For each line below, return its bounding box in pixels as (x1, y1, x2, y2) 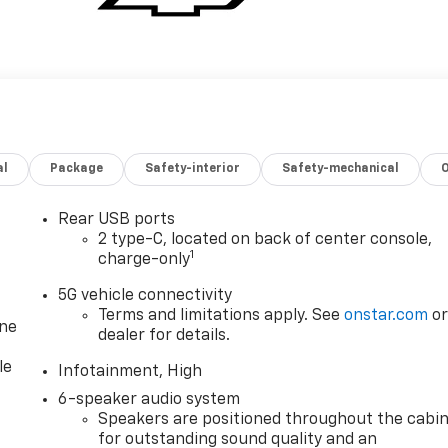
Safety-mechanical (282, 162, 400, 175)
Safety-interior (145, 162, 241, 175)
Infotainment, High (58, 363, 203, 380)
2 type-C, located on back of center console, (98, 231, 433, 248)
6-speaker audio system (58, 391, 241, 408)
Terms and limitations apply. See (98, 307, 345, 324)
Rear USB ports (58, 211, 176, 228)
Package (50, 162, 104, 175)
